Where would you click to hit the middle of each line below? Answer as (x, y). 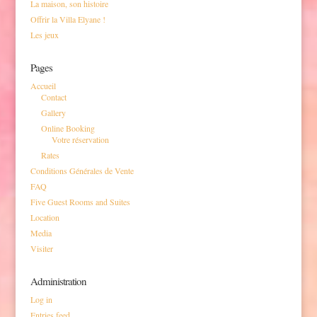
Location (45, 218)
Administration (58, 281)
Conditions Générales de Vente (82, 171)
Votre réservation (80, 140)
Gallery (53, 113)
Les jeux (44, 35)
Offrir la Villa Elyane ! (68, 19)
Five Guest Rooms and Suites (80, 202)
